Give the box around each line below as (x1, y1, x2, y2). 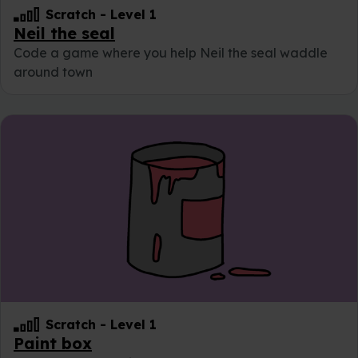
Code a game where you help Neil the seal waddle (14, 45, 328, 62)
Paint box (14, 333, 92, 354)
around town (14, 64, 93, 81)
